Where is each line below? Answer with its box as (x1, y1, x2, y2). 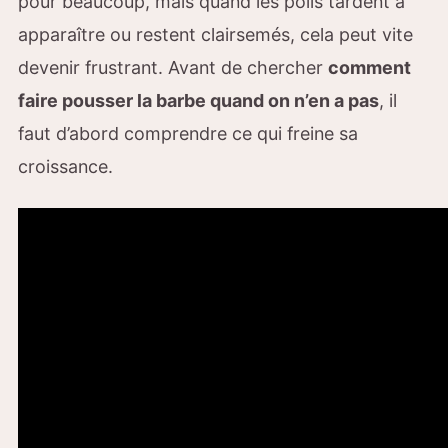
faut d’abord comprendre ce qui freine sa (18, 122, 358, 144)
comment (328, 56, 411, 78)
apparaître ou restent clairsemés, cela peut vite (18, 23, 413, 45)
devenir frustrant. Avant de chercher (18, 56, 328, 78)
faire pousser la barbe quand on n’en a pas (18, 89, 379, 111)
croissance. (18, 155, 113, 177)
